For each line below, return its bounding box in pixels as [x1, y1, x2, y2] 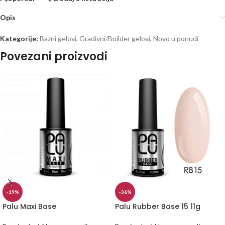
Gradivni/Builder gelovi [79, 34, 150, 43]
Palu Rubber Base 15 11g [115, 201, 200, 212]
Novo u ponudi [153, 34, 198, 43]
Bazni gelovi [40, 34, 76, 43]
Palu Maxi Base [3, 201, 56, 212]
